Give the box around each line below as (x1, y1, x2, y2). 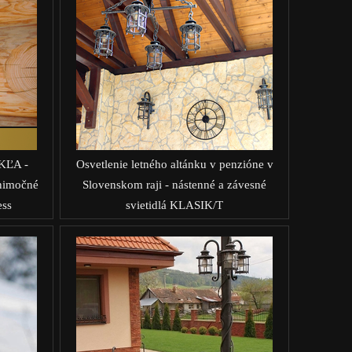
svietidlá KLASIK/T (126, 198, 223, 211)
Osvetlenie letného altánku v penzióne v (75, 157, 273, 170)
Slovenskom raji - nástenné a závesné (82, 178, 266, 191)
